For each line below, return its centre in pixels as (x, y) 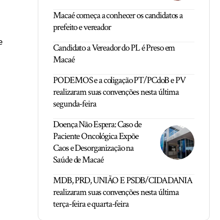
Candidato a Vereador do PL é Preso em (114, 48)
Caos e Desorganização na (94, 148)
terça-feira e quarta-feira (91, 204)
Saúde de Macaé (78, 160)
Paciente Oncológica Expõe (96, 136)
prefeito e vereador (82, 27)
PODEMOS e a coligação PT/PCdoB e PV (119, 80)
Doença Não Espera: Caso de (97, 124)
